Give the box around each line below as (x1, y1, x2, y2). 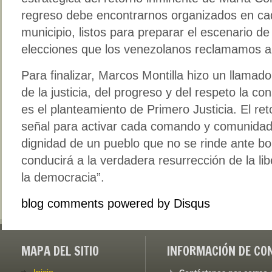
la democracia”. (21, 170, 104, 184)
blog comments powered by (21, 196, 174, 210)
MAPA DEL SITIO (21, 242, 99, 260)
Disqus (174, 196, 210, 210)
